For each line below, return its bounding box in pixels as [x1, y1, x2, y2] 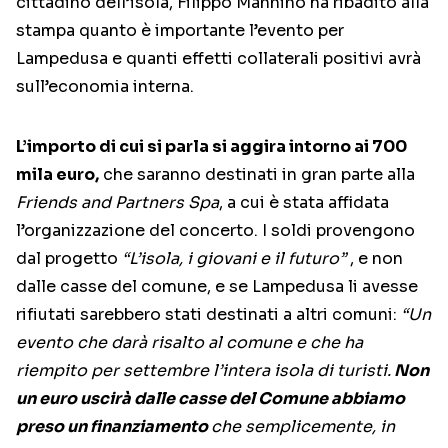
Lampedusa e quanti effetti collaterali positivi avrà [16, 48, 421, 70]
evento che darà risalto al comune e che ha [16, 332, 363, 354]
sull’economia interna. [16, 76, 194, 98]
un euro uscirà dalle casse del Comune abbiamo [16, 388, 405, 410]
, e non [346, 248, 403, 270]
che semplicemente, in [211, 416, 395, 438]
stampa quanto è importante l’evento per [16, 20, 344, 42]
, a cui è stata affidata [219, 192, 389, 214]
